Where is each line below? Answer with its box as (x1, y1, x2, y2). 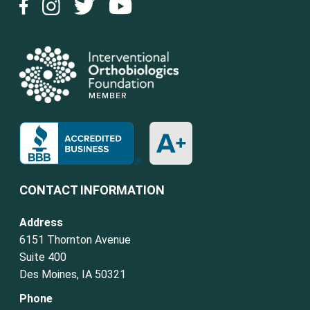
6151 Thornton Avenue (19, 233, 131, 247)
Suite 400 (19, 250, 67, 264)
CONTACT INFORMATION (19, 183, 165, 198)
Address (19, 216, 64, 230)
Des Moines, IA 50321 (19, 268, 127, 282)
